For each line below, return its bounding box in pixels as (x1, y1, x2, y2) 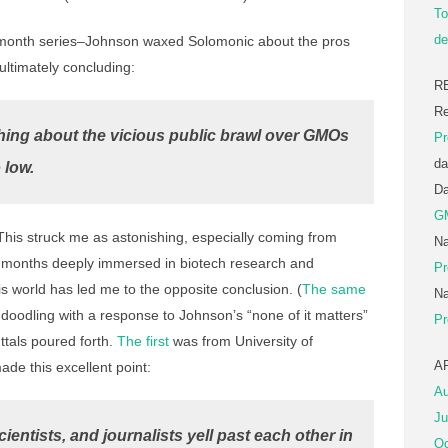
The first (117, 333, 169, 349)
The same (302, 281, 366, 297)
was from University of (169, 333, 313, 349)
